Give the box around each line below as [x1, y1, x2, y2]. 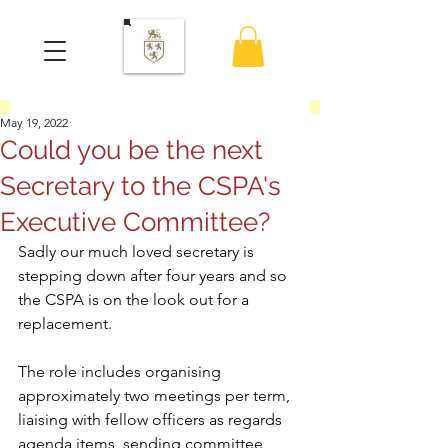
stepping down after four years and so [18, 265, 291, 285]
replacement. [18, 313, 120, 333]
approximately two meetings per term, [18, 385, 294, 405]
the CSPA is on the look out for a [18, 289, 253, 309]
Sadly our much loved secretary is [18, 241, 258, 261]
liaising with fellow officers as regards [18, 409, 286, 429]
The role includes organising [18, 361, 225, 381]
